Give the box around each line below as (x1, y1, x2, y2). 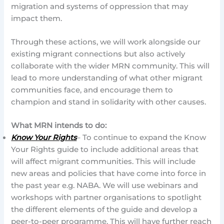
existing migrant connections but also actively (11, 49, 185, 59)
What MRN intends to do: (11, 121, 107, 130)
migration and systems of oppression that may (11, 1, 188, 11)
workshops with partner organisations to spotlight (11, 193, 202, 202)
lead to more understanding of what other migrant (11, 73, 203, 83)
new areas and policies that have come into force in (11, 169, 206, 178)
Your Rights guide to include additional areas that (11, 145, 199, 154)
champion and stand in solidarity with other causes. (11, 97, 208, 107)
